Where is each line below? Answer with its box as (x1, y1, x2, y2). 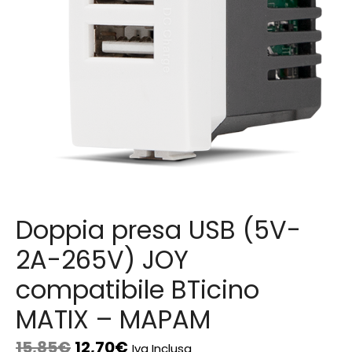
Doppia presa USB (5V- (16, 212, 301, 247)
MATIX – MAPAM (16, 302, 211, 337)
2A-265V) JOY (16, 242, 189, 277)
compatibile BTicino (16, 272, 259, 307)
